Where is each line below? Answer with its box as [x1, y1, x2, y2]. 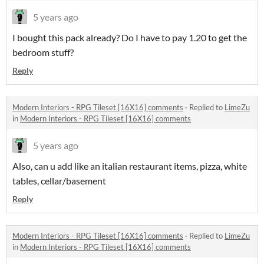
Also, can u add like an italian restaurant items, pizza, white [12, 160, 247, 171]
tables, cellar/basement [12, 175, 108, 186]
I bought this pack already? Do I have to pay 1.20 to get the [12, 32, 247, 43]
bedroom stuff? [12, 47, 74, 58]
